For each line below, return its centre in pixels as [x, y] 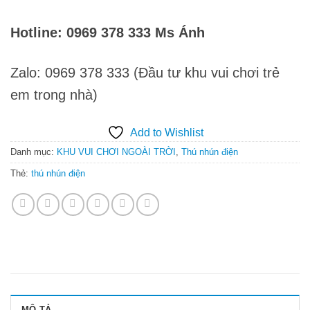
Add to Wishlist [166, 133]
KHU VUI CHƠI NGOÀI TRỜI [116, 152]
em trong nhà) [54, 95]
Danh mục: [34, 152]
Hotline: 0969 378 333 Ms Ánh [108, 33]
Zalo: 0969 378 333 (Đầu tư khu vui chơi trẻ [145, 73]
